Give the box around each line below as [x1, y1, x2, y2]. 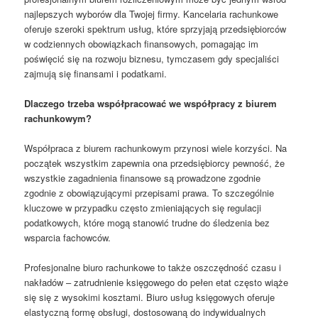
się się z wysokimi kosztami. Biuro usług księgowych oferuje [24, 290, 275, 304]
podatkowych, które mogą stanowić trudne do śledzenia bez [24, 215, 270, 229]
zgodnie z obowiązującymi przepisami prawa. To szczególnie [24, 185, 275, 199]
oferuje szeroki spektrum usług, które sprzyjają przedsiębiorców [24, 21, 287, 35]
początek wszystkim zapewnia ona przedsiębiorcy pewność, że [24, 155, 285, 170]
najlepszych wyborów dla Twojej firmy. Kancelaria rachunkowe [24, 6, 279, 21]
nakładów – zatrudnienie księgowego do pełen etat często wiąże [24, 275, 289, 289]
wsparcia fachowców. [24, 230, 111, 244]
